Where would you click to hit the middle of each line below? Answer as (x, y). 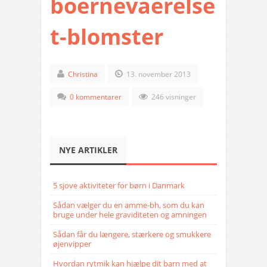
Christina (83, 74)
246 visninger (173, 97)
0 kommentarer (96, 97)
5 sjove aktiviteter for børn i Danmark (119, 186)
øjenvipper (72, 244)
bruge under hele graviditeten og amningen (130, 215)
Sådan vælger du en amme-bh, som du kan (129, 205)
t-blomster (107, 37)
